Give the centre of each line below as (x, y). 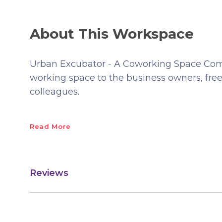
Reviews (49, 173)
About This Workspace (112, 34)
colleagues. (55, 92)
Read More (50, 126)
